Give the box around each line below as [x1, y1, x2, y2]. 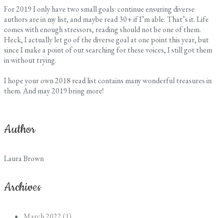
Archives [4, 179, 41, 196]
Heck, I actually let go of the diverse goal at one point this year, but [4, 34, 209, 45]
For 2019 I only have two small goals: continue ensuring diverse [4, 3, 195, 14]
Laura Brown [4, 153, 44, 164]
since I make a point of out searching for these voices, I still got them [4, 44, 212, 55]
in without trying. [4, 54, 56, 65]
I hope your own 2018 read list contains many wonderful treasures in [4, 75, 212, 86]
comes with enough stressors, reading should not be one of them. [4, 24, 201, 35]
